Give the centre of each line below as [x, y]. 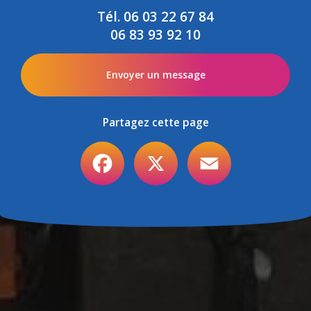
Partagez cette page [155, 122]
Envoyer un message [155, 74]
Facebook [146, 146]
